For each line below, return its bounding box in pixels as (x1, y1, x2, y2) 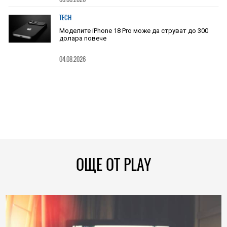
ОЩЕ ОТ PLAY (76, 154, 151, 175)
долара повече (59, 34, 106, 42)
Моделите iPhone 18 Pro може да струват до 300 (59, 27, 208, 34)
